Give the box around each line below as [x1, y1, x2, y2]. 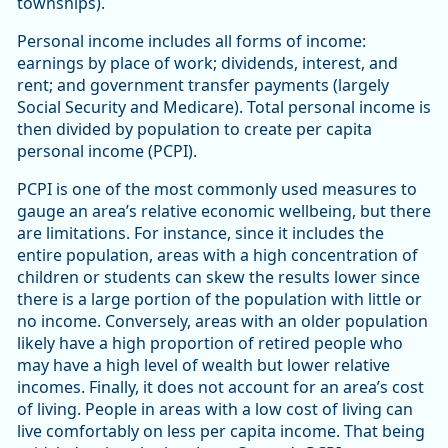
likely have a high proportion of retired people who [17, 332, 403, 355]
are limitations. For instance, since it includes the [17, 222, 384, 245]
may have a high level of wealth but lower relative [17, 354, 390, 377]
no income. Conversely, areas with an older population [17, 310, 428, 333]
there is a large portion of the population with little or [17, 288, 422, 311]
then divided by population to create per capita [17, 118, 372, 141]
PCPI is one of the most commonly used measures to [17, 178, 417, 201]
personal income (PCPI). [17, 140, 201, 163]
